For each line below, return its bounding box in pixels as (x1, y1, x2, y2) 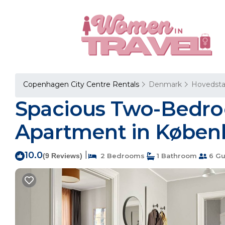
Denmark (149, 80, 182, 89)
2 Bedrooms (96, 152, 145, 160)
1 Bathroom (155, 152, 197, 160)
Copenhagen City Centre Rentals (23, 80, 141, 89)
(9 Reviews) (43, 152, 82, 160)
